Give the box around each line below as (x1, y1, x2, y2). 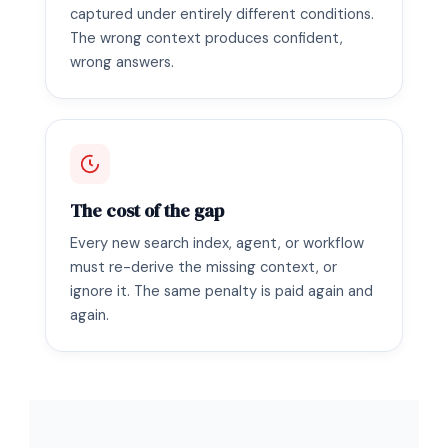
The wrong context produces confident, (70, 27, 343, 48)
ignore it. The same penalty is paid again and (70, 280, 373, 301)
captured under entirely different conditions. (70, 3, 374, 24)
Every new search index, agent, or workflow (70, 232, 364, 253)
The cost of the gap (70, 198, 224, 223)
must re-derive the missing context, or (70, 256, 337, 277)
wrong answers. (70, 51, 174, 72)
